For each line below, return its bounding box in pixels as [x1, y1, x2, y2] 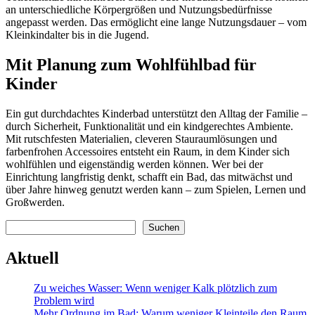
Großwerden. [6, 196, 65, 209]
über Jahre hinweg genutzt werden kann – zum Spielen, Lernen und [6, 184, 306, 196]
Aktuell [6, 248, 59, 267]
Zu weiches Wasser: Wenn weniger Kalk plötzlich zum [34, 281, 277, 294]
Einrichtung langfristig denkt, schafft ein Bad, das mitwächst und [6, 171, 292, 184]
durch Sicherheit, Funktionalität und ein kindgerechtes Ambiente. [6, 120, 293, 133]
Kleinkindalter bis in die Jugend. [6, 29, 149, 41]
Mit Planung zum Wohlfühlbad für [6, 56, 257, 75]
